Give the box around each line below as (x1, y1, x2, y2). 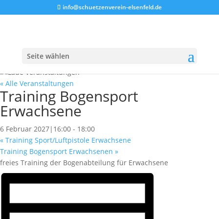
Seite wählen (26, 51, 69, 61)
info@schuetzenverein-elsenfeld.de (62, 3, 162, 11)
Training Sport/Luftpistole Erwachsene (3, 135, 131, 145)
